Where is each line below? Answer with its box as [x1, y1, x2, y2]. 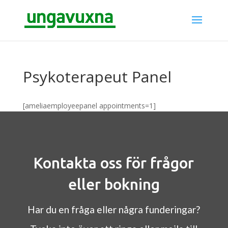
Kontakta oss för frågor [34, 154, 194, 172]
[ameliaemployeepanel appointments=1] [22, 101, 156, 110]
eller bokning [68, 176, 160, 193]
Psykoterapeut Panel [22, 66, 172, 87]
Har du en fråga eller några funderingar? [27, 204, 201, 215]
